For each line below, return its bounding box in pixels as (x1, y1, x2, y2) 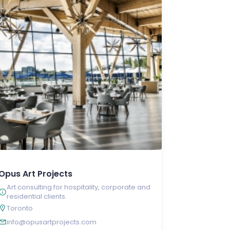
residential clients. (6, 191, 67, 201)
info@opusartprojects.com (6, 217, 97, 227)
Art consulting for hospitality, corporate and (6, 182, 150, 192)
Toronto (6, 203, 33, 213)
